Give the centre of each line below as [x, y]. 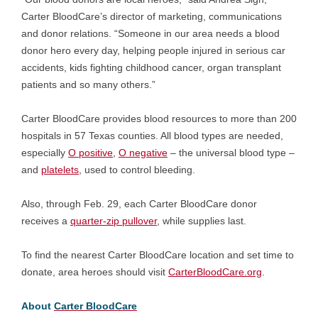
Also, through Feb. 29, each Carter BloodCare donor [139, 204]
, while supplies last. [202, 221]
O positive [91, 153]
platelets [60, 170]
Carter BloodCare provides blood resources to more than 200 [159, 119]
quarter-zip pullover [114, 221]
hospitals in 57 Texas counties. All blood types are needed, [152, 136]
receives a [46, 221]
